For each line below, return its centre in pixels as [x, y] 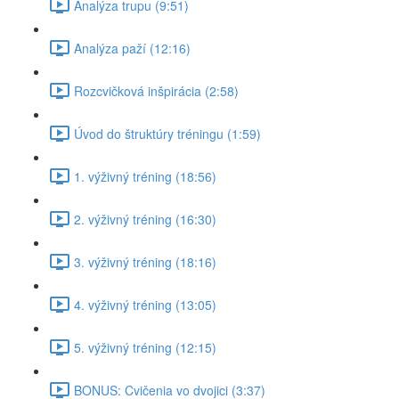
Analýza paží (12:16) [132, 48]
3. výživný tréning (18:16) [145, 261]
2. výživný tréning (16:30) [145, 219]
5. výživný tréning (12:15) [145, 347]
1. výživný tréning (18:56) [145, 176]
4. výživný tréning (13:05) [145, 304]
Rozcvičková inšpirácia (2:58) [156, 90]
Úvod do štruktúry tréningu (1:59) [167, 133]
